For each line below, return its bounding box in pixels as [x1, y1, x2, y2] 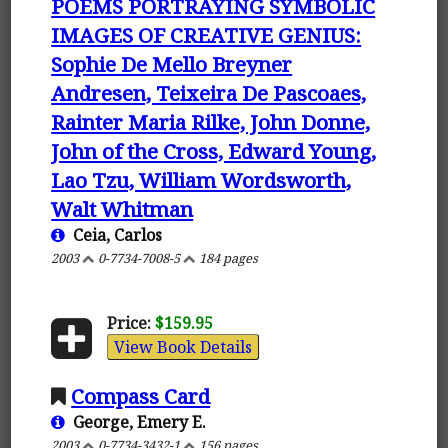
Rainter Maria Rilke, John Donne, [51, 107, 371, 136]
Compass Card [71, 381, 211, 410]
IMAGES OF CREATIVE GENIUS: [51, 20, 362, 49]
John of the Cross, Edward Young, [51, 136, 377, 165]
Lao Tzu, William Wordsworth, [51, 165, 352, 194]
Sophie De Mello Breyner [51, 49, 293, 78]
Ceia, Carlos [65, 223, 163, 246]
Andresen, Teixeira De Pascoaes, [51, 78, 367, 107]
